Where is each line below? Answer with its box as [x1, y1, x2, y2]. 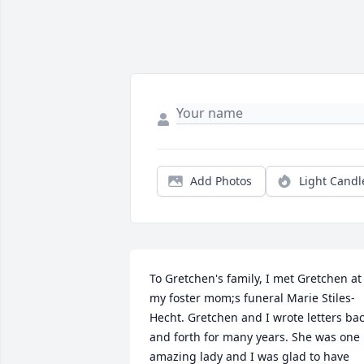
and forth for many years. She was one [149, 329, 360, 344]
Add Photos [190, 173, 252, 188]
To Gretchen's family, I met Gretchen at [149, 271, 362, 286]
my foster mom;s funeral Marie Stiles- [149, 290, 355, 305]
